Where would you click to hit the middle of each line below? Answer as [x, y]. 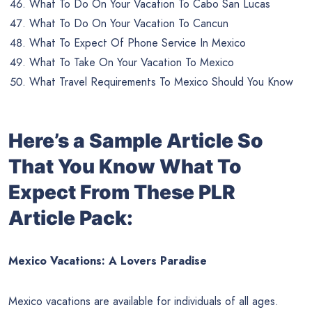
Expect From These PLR [122, 193]
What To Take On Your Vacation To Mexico [132, 62]
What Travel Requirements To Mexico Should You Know [161, 81]
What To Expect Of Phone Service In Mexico [138, 42]
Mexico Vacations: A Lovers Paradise [108, 261]
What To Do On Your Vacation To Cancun [129, 23]
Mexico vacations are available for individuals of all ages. [143, 302]
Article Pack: [71, 218]
